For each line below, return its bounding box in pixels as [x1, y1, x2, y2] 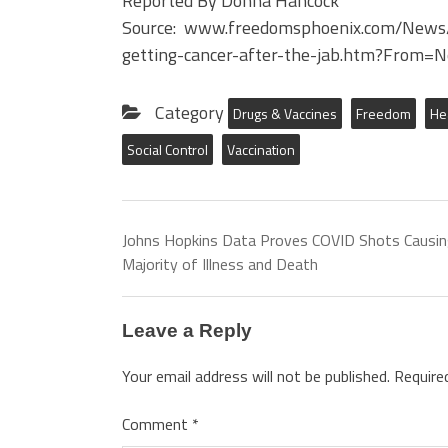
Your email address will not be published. [122, 363, 390, 388]
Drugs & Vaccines [233, 103, 337, 124]
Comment [122, 411, 192, 436]
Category [151, 99, 228, 126]
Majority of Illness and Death [122, 252, 318, 276]
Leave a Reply [122, 320, 252, 341]
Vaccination [227, 139, 295, 160]
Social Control [127, 139, 208, 160]
